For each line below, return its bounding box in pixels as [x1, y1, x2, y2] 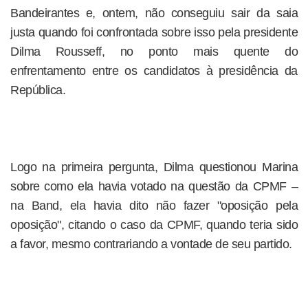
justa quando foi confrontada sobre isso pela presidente [10, 25, 298, 39]
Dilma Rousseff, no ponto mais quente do [10, 45, 298, 58]
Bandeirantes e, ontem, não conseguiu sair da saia [10, 6, 298, 20]
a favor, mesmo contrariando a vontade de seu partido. [10, 237, 292, 251]
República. [10, 83, 65, 97]
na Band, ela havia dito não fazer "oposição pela [10, 199, 298, 212]
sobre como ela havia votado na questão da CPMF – [10, 179, 298, 193]
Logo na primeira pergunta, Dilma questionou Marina [10, 160, 298, 174]
